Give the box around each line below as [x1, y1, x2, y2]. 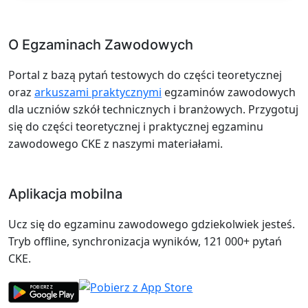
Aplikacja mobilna [8, 185, 122, 202]
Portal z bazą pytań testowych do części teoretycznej [8, 67, 282, 82]
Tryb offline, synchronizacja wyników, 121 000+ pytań [8, 233, 282, 249]
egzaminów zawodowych [162, 84, 296, 100]
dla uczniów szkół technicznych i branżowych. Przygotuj [8, 101, 298, 117]
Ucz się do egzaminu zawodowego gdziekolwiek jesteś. [8, 216, 295, 232]
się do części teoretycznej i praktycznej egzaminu [8, 118, 263, 134]
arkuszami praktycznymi [34, 84, 162, 100]
